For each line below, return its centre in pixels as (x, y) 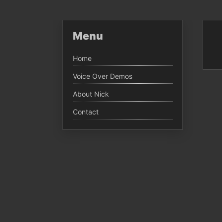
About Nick (91, 94)
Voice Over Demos (103, 76)
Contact (86, 112)
